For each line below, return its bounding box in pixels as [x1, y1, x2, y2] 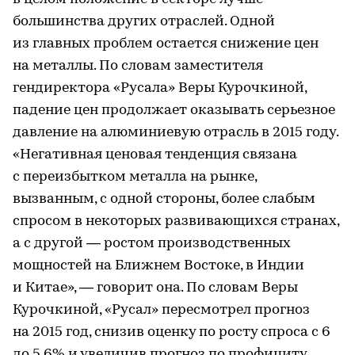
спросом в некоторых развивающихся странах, [13, 214, 339, 229]
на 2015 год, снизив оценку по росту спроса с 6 [13, 325, 330, 340]
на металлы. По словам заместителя [13, 59, 263, 74]
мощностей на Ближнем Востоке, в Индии [13, 258, 304, 273]
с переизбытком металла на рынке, [13, 170, 257, 185]
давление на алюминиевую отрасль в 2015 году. [13, 125, 338, 140]
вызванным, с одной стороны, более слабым [13, 192, 315, 207]
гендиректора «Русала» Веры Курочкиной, [13, 81, 307, 96]
